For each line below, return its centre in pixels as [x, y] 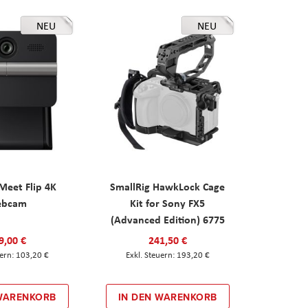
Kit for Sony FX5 [168, 202]
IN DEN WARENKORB [167, 297]
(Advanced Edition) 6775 [167, 219]
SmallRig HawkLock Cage [168, 186]
